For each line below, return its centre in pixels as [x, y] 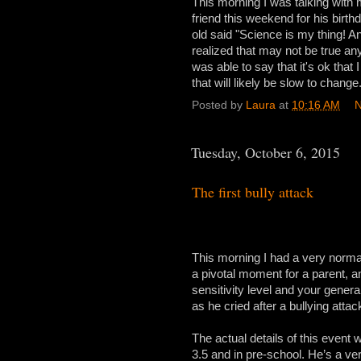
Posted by [219, 105]
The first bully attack [253, 191]
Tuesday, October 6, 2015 [266, 152]
